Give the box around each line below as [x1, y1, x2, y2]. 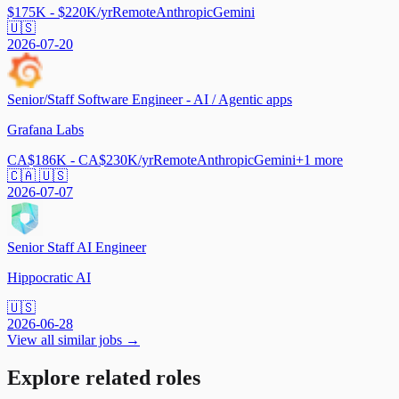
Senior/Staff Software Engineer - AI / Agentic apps [7, 91, 292, 107]
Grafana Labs [7, 121, 84, 137]
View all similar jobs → [7, 331, 140, 347]
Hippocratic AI [7, 269, 91, 285]
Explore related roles [7, 365, 200, 389]
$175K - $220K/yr [7, 4, 112, 20]
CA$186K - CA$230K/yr [7, 151, 153, 167]
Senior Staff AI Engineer [7, 239, 146, 255]
